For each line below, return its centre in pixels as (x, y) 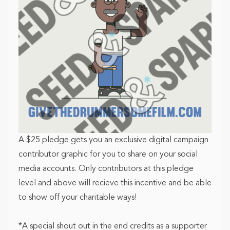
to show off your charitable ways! (78, 197)
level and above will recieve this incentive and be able (115, 183)
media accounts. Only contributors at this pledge (106, 169)
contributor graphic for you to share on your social (108, 154)
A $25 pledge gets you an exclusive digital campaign (113, 140)
